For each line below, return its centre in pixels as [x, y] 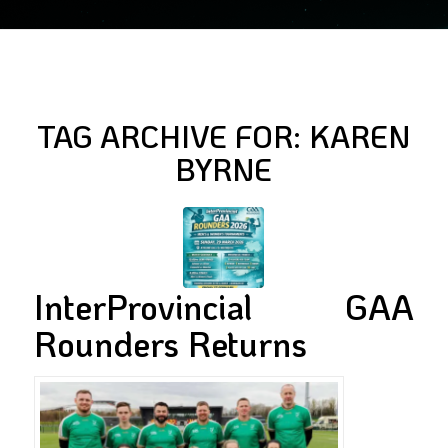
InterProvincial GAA [224, 306]
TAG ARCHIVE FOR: [173, 136]
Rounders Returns [170, 343]
